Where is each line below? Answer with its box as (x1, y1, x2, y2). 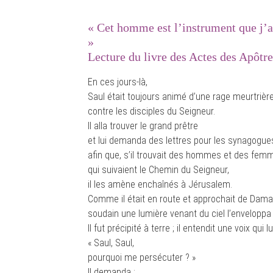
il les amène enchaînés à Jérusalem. (88, 179, 232, 190)
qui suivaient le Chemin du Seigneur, (88, 164, 229, 175)
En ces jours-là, (88, 76, 147, 88)
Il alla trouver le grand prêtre (88, 120, 198, 132)
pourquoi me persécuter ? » (88, 252, 196, 263)
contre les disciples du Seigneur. (88, 105, 215, 117)
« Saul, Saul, (88, 237, 134, 249)
